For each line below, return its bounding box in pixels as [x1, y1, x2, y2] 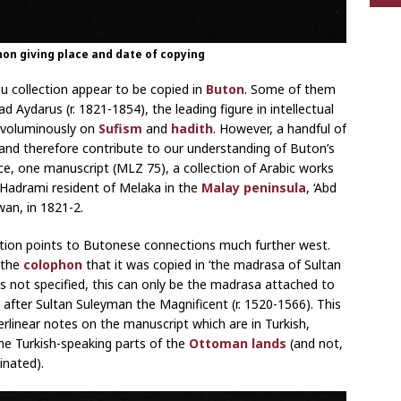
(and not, [290, 334, 343, 352]
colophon [23, 255, 82, 273]
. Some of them [244, 80, 336, 98]
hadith [171, 119, 213, 137]
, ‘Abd [306, 178, 337, 196]
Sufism [98, 119, 142, 137]
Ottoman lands [189, 334, 290, 352]
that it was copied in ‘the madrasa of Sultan [82, 255, 341, 273]
